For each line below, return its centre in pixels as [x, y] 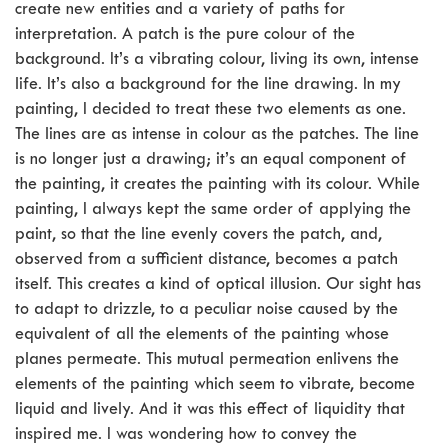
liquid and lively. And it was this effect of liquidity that [210, 411]
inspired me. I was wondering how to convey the [186, 436]
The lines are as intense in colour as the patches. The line [217, 136]
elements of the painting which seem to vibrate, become [215, 386]
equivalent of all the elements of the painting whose [202, 336]
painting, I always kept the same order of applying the [213, 211]
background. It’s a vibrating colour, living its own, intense [217, 61]
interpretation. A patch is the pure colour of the [185, 36]
